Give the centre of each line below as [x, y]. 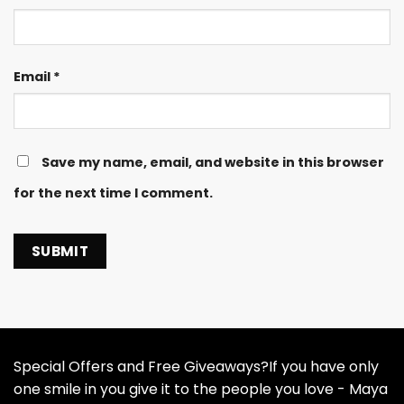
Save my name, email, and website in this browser [213, 162]
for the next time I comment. [113, 193]
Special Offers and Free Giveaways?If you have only [196, 367]
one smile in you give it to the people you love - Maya [201, 390]
